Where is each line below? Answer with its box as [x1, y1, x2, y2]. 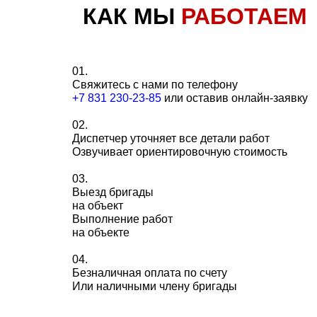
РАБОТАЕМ [181, 4, 307, 29]
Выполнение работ [72, 213, 173, 225]
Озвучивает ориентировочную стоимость [72, 146, 287, 158]
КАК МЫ [83, 4, 181, 29]
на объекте [72, 226, 129, 238]
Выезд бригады [72, 186, 154, 198]
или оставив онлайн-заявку [164, 92, 308, 104]
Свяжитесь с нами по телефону [72, 79, 238, 91]
